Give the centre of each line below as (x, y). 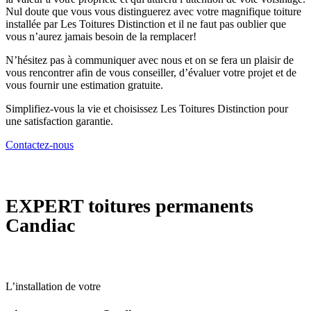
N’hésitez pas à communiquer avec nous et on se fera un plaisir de (150, 60)
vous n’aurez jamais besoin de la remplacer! (101, 36)
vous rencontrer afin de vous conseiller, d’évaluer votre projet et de (151, 72)
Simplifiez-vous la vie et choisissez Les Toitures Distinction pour (147, 108)
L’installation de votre (53, 287)
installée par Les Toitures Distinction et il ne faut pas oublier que (146, 24)
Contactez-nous (40, 144)
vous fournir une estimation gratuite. (84, 85)
